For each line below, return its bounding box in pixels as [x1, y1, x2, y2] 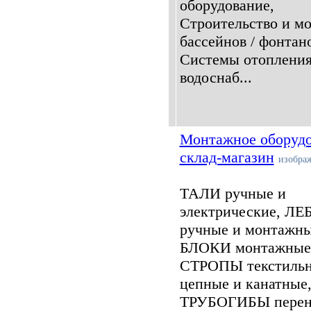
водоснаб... [179, 69, 252, 86]
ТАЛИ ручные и [179, 185, 286, 202]
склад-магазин [179, 149, 274, 166]
